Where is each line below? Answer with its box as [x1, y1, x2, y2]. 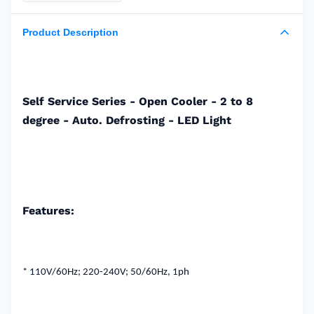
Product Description [22, 27, 118, 38]
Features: [22, 204, 74, 217]
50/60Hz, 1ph [128, 267, 189, 278]
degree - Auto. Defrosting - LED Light [22, 114, 231, 127]
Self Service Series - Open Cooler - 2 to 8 [22, 95, 253, 108]
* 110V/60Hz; [22, 267, 81, 278]
